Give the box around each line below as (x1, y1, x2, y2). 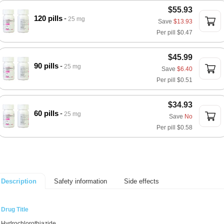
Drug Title (1, 206, 28, 213)
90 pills (34, 61, 58, 70)
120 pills (34, 14, 62, 22)
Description (1, 177, 36, 185)
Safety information (54, 177, 107, 185)
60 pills (34, 109, 58, 117)
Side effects (124, 177, 159, 185)
